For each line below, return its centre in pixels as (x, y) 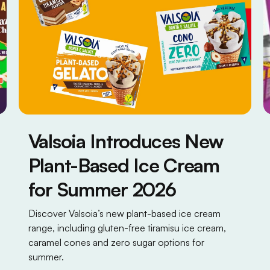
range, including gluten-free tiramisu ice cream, (127, 228)
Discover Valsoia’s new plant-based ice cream (124, 213)
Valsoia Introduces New (126, 141)
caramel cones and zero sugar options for (116, 242)
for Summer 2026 (102, 189)
